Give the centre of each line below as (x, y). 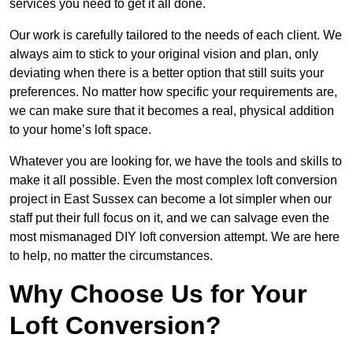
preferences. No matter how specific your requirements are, (173, 92)
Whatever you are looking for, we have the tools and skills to (176, 162)
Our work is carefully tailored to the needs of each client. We (176, 35)
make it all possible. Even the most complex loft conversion (173, 180)
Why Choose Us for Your (158, 294)
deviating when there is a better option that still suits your (167, 73)
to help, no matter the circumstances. (111, 256)
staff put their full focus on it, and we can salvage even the (169, 218)
